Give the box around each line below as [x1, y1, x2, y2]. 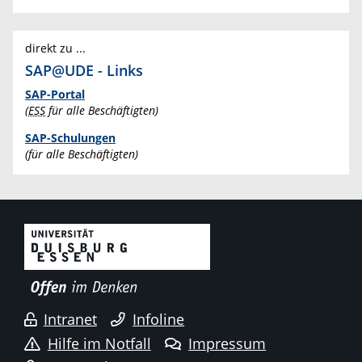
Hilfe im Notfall [47, 333, 151, 353]
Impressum [188, 333, 267, 353]
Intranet [43, 309, 97, 330]
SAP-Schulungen [25, 129, 116, 145]
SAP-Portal [25, 86, 85, 103]
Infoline [133, 309, 185, 330]
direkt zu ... [25, 40, 86, 57]
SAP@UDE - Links [25, 60, 143, 81]
